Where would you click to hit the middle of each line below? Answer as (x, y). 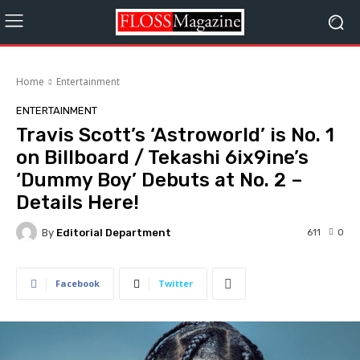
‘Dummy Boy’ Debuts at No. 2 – (160, 180)
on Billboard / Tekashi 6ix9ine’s (162, 157)
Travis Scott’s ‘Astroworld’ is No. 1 (175, 135)
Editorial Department (114, 232)
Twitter (176, 283)
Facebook (78, 283)
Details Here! (78, 202)
